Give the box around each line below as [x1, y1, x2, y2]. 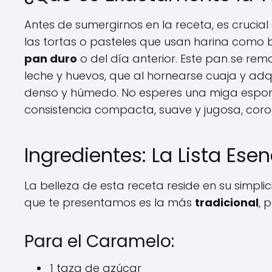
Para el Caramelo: [24, 229, 174, 253]
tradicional [195, 195, 259, 210]
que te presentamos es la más [24, 195, 195, 210]
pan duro [24, 51, 77, 66]
